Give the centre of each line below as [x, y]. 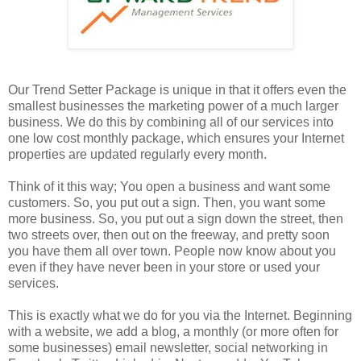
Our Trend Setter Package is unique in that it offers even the [177, 89]
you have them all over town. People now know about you [172, 251]
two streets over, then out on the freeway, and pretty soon [169, 234]
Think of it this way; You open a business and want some [169, 186]
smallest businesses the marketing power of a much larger [173, 106]
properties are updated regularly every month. [137, 154]
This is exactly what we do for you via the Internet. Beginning [180, 315]
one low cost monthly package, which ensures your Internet [176, 138]
